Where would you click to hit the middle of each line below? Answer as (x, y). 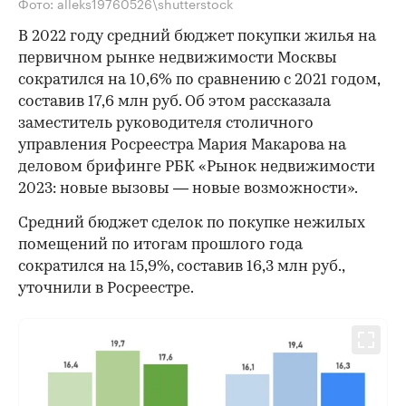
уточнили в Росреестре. (106, 288)
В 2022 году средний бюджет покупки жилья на (197, 36)
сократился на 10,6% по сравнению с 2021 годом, (199, 80)
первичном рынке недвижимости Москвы (178, 58)
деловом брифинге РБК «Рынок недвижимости (197, 167)
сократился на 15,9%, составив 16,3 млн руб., (181, 266)
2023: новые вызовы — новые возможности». (188, 188)
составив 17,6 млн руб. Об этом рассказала (174, 101)
